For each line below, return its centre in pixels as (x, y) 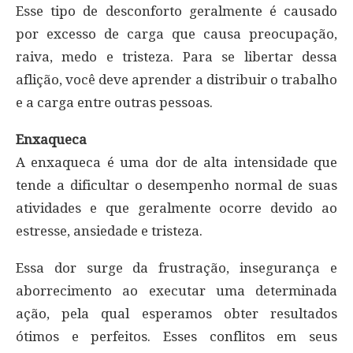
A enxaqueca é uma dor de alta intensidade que (176, 163)
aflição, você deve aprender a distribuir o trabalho (176, 80)
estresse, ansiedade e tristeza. (109, 231)
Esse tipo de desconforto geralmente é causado (176, 11)
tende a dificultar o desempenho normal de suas (176, 186)
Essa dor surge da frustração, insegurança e (176, 268)
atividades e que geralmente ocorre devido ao (176, 208)
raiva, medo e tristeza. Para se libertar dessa (176, 57)
